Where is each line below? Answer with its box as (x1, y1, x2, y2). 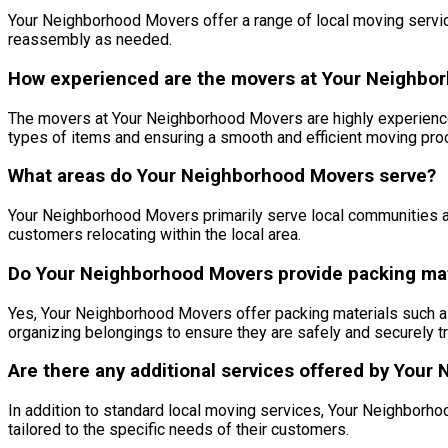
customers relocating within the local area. (8, 225, 301, 245)
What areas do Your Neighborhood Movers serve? (8, 165, 436, 188)
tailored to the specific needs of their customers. (8, 419, 349, 439)
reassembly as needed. (8, 30, 172, 50)
